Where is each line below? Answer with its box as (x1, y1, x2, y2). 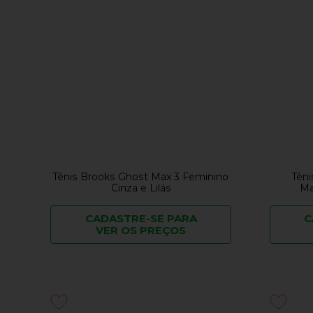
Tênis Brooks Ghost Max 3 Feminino (53, 170, 229, 184)
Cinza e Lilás (110, 182, 171, 195)
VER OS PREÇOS (96, 224, 186, 238)
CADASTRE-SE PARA (85, 212, 197, 226)
